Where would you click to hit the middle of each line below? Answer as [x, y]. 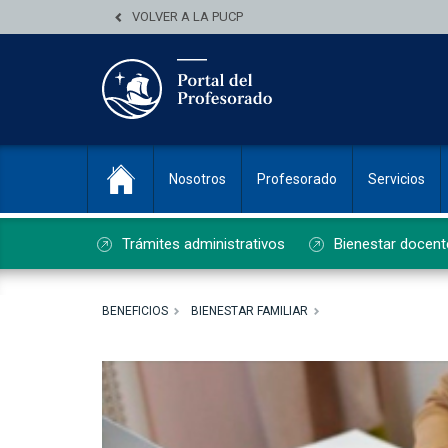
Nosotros [197, 179]
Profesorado [297, 179]
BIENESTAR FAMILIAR [249, 311]
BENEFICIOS [135, 311]
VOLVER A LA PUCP [187, 16]
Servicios [396, 179]
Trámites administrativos [203, 244]
